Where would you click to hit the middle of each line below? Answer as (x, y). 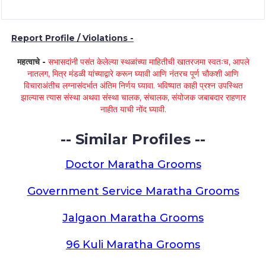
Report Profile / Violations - (72, 38)
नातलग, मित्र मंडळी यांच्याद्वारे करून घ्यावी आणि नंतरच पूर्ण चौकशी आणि (133, 74)
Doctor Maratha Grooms (133, 164)
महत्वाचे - (32, 62)
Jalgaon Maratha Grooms (133, 218)
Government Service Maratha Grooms (133, 191)
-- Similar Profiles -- (133, 139)
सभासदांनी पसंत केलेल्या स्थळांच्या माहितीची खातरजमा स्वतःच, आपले (148, 62)
